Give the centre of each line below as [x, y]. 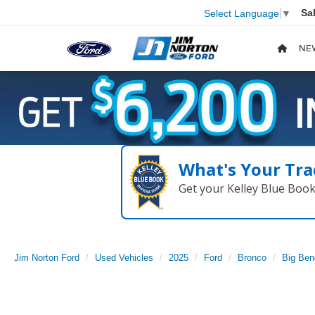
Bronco [252, 258]
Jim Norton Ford [47, 258]
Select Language [242, 13]
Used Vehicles [124, 258]
